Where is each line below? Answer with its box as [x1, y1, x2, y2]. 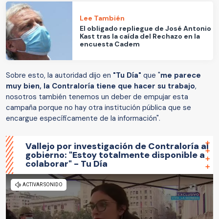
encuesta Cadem [80, 39, 140, 48]
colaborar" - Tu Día [25, 158, 108, 170]
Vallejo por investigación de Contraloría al [25, 140, 209, 153]
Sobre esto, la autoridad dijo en [6, 70, 113, 81]
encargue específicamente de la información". [6, 113, 160, 124]
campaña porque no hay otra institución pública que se [6, 103, 191, 113]
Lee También [80, 13, 125, 22]
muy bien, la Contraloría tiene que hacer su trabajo [6, 81, 195, 91]
